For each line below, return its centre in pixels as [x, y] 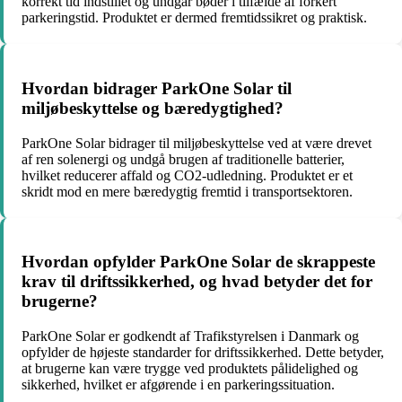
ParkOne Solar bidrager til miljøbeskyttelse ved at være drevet [197, 143]
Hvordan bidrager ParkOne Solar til [157, 88]
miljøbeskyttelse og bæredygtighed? [153, 108]
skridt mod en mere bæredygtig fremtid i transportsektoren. [187, 191]
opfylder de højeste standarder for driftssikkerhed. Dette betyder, [203, 353]
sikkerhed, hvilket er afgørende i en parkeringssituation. [178, 385]
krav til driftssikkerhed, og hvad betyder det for [197, 282]
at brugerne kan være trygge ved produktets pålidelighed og [190, 369]
